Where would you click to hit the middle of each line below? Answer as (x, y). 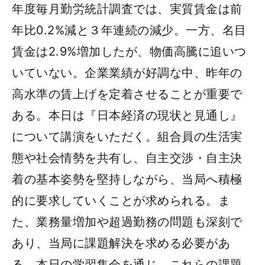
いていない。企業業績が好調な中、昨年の (127, 72)
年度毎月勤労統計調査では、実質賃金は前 (127, 9)
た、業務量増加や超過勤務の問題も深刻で (127, 222)
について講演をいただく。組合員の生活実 (127, 136)
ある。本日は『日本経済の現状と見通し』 (127, 115)
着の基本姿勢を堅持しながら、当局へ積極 (127, 179)
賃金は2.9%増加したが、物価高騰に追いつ (129, 51)
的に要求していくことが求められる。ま (121, 200)
